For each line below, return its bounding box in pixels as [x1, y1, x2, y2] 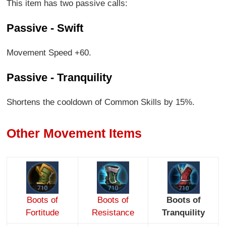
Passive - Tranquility [7, 71, 112, 84]
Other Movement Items [7, 126, 142, 140]
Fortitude [26, 208, 60, 218]
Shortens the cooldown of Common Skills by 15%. [7, 97, 195, 107]
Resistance [92, 208, 135, 218]
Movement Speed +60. [7, 47, 92, 58]
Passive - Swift [7, 21, 84, 34]
